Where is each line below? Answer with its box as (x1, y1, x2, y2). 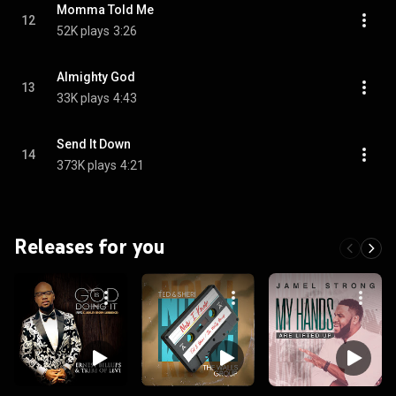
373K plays (57, 158, 117, 172)
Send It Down (57, 137, 131, 151)
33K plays (57, 91, 110, 105)
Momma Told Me (57, 3, 154, 17)
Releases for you (14, 233, 165, 259)
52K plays (57, 24, 110, 38)
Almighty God (57, 70, 135, 84)
